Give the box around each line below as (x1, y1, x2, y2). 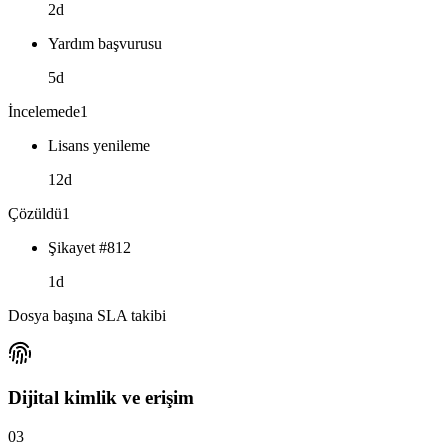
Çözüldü (8, 204, 62, 222)
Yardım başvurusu (48, 34, 162, 52)
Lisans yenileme (48, 136, 150, 154)
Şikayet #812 (48, 238, 131, 256)
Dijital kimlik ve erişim (8, 387, 194, 409)
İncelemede (8, 102, 80, 120)
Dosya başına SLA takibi (8, 306, 166, 324)
